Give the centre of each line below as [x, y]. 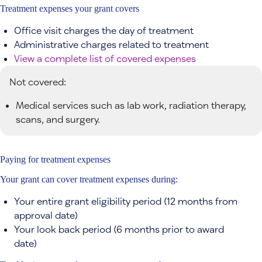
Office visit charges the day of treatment [104, 30]
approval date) [46, 215]
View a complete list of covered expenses [105, 58]
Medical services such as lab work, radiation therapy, [131, 105]
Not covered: [38, 81]
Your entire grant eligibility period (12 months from [126, 201]
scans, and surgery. [58, 119]
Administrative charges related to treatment [111, 44]
